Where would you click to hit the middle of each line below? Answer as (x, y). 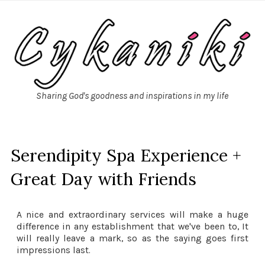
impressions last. (53, 250)
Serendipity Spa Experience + (126, 155)
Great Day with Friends (103, 179)
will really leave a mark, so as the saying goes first (132, 238)
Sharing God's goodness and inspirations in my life (132, 96)
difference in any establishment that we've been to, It (132, 226)
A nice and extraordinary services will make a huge (132, 214)
